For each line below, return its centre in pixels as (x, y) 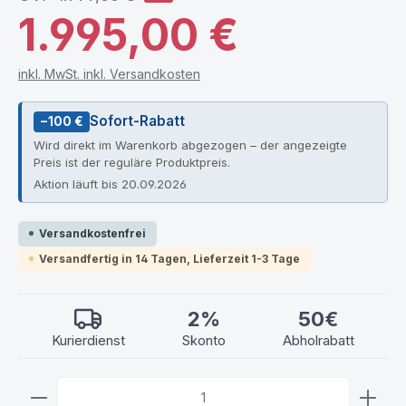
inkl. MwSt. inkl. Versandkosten (109, 74)
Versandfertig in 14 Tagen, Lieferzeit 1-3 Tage (169, 258)
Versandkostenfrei (92, 233)
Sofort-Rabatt (138, 121)
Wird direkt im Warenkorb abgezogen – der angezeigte (190, 145)
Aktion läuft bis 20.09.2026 (110, 184)
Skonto (203, 340)
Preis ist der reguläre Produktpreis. (131, 162)
